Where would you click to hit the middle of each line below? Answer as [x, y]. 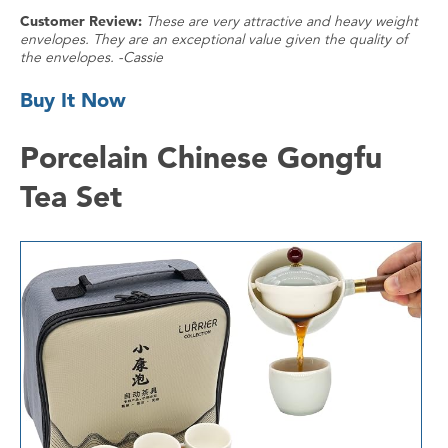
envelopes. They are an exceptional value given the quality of [213, 38]
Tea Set [71, 196]
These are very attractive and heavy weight [282, 20]
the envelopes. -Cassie [91, 56]
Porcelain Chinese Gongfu [201, 157]
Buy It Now [73, 99]
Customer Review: [81, 20]
